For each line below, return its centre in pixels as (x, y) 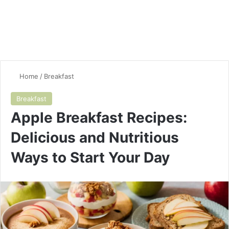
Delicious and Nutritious (95, 138)
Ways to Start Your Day (90, 157)
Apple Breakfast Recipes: (99, 118)
